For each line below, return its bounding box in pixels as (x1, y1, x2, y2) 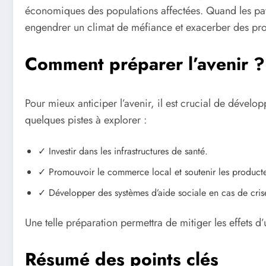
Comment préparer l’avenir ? (25, 51, 265, 77)
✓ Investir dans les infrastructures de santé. (38, 144, 208, 158)
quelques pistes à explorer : (25, 112, 147, 128)
